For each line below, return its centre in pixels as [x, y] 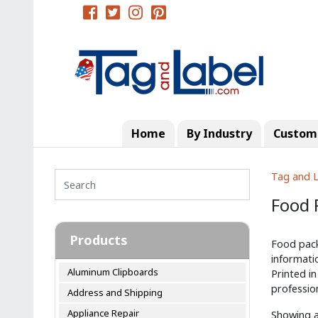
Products [99, 240]
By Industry [219, 133]
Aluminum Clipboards [113, 272]
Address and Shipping [115, 292]
